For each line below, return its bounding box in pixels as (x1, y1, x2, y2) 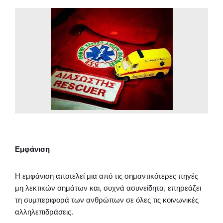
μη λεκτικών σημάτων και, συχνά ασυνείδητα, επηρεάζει (15, 184, 201, 192)
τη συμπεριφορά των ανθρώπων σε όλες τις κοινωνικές (15, 196, 199, 204)
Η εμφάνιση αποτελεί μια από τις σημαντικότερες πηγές (15, 172, 198, 180)
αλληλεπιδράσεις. (15, 208, 73, 216)
